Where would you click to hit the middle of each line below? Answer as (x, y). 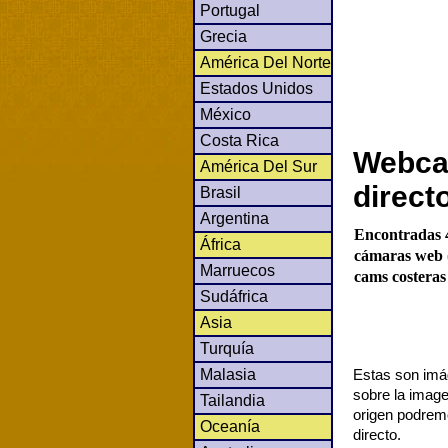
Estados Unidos (256, 88)
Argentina (234, 218)
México (225, 114)
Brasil (220, 192)
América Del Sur (258, 166)
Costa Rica (239, 140)
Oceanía (230, 426)
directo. (377, 434)
